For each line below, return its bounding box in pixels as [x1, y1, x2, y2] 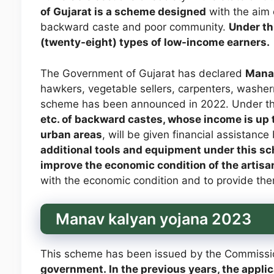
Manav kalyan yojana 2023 [55, 210, 251, 229]
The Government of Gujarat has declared [40, 67, 245, 80]
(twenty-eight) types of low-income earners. [40, 36, 270, 49]
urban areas [40, 128, 102, 141]
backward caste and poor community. [40, 21, 229, 34]
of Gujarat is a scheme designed [40, 6, 206, 18]
